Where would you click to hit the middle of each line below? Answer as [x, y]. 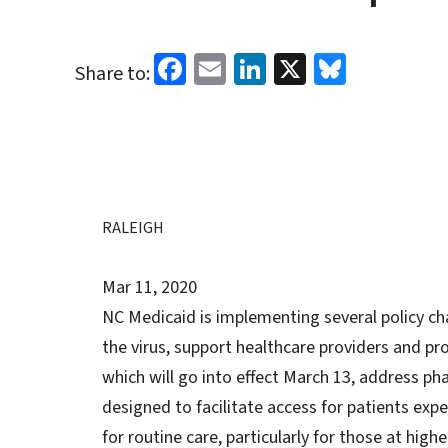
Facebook [250, 67]
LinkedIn [324, 67]
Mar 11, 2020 [149, 287]
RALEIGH [133, 228]
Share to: [112, 74]
